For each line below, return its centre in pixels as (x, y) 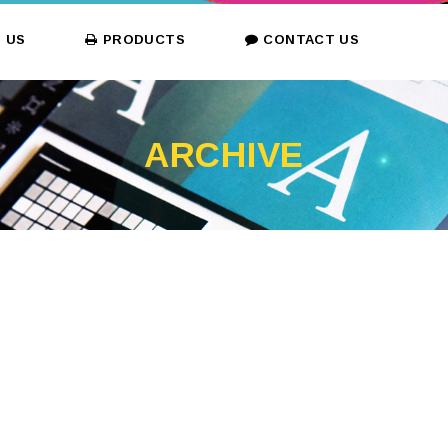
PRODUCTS (143, 39)
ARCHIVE (224, 154)
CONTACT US (311, 39)
